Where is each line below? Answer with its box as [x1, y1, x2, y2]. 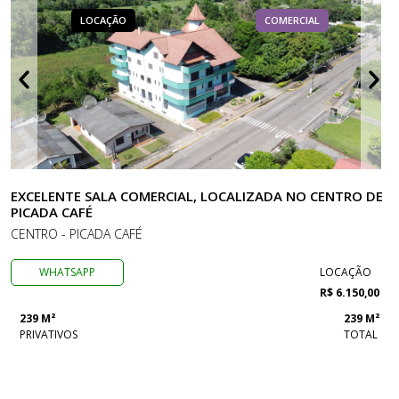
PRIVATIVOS [20, 327, 77, 342]
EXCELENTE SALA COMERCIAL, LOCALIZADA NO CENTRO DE [11, 187, 383, 205]
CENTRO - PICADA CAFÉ [11, 225, 142, 242]
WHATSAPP [39, 265, 96, 280]
